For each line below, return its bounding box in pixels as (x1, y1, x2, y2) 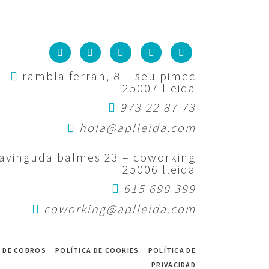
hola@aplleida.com (79, 120, 196, 136)
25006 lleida (122, 162, 196, 177)
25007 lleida (122, 80, 196, 96)
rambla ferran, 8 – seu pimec (19, 68, 196, 84)
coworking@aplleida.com (44, 201, 196, 217)
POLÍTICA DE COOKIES (55, 246, 139, 255)
